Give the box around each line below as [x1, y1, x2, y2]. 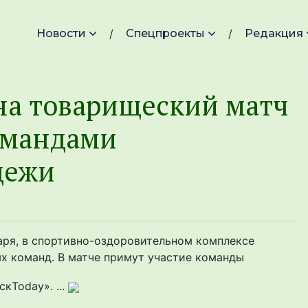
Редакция [245, 27, 303, 40]
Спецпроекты [126, 27, 205, 40]
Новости [36, 27, 86, 40]
